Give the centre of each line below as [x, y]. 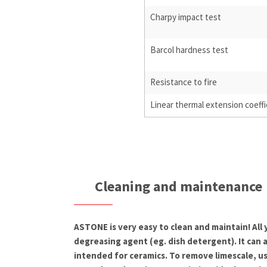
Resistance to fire [184, 82]
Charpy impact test [186, 17]
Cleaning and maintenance [178, 187]
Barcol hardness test [190, 50]
